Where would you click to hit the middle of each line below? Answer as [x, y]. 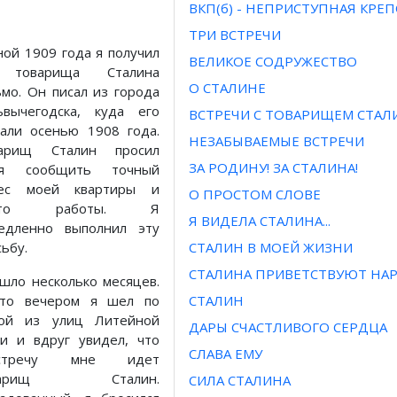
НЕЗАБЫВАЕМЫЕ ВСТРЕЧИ [276, 141]
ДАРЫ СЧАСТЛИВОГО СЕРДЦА [288, 327]
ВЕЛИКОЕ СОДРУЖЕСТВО [273, 62]
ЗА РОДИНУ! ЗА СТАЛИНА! [273, 168]
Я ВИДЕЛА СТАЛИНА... [260, 221]
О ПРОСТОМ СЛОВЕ [255, 195]
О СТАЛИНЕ [227, 88]
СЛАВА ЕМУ [226, 354]
